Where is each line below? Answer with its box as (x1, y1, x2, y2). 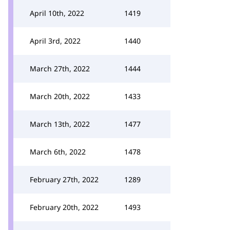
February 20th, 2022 (30, 202, 99, 212)
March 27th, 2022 (30, 64, 90, 73)
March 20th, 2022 (30, 91, 90, 101)
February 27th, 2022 (30, 175, 99, 184)
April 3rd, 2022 (30, 36, 81, 46)
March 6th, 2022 (30, 147, 86, 157)
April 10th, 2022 (30, 8, 84, 18)
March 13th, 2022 (30, 119, 90, 129)
